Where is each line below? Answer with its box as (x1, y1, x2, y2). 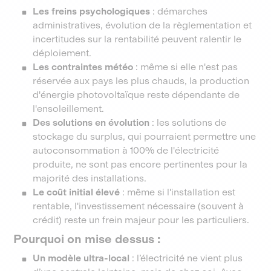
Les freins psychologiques (33, 5, 151, 17)
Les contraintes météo (33, 61, 134, 73)
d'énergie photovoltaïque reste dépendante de (33, 89, 240, 100)
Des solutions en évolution (33, 117, 150, 128)
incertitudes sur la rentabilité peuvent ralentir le (33, 33, 242, 45)
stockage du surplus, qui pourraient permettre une (33, 131, 256, 142)
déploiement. (33, 47, 92, 59)
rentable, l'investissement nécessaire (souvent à (33, 200, 244, 212)
